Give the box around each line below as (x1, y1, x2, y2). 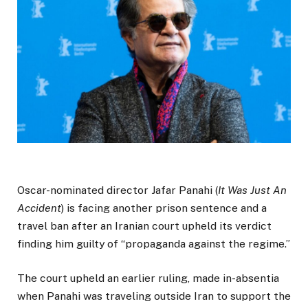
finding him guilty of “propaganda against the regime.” (17, 237, 290, 251)
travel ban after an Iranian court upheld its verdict (17, 219, 272, 233)
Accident (17, 201, 61, 215)
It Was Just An (218, 184, 287, 197)
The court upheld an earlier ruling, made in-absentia (17, 272, 279, 285)
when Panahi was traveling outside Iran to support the (17, 289, 291, 303)
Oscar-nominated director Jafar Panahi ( (17, 184, 218, 197)
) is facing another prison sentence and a (61, 201, 267, 215)
